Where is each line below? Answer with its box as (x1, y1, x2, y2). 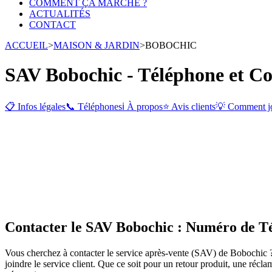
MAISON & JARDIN (53, 40, 140, 50)
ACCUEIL (5, 40, 48, 50)
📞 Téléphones (66, 101, 122, 112)
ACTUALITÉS (29, 8, 90, 19)
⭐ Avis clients (163, 101, 216, 112)
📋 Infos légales (5, 101, 66, 112)
